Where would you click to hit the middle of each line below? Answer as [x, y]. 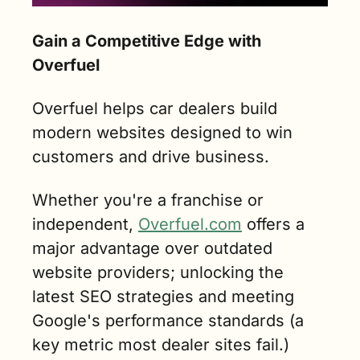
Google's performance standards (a [168, 321]
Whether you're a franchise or [148, 200]
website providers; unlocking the [158, 273]
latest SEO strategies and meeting [163, 297]
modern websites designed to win [162, 133]
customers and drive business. [151, 157]
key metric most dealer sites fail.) [161, 345]
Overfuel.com [190, 225]
